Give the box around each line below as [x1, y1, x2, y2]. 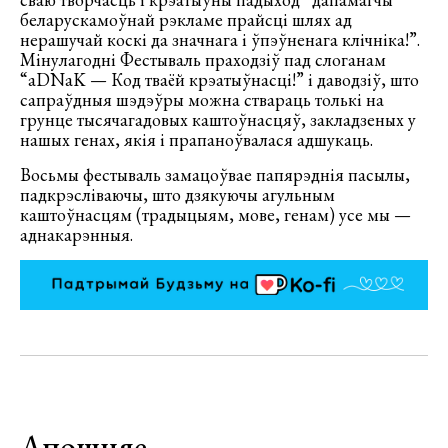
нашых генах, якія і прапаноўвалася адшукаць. [20, 128, 373, 152]
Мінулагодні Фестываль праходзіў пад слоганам [20, 48, 386, 72]
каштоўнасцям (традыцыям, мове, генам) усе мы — [20, 203, 411, 227]
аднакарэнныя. [20, 223, 133, 247]
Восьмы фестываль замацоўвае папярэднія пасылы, [20, 163, 410, 187]
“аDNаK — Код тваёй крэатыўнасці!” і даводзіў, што [20, 68, 419, 92]
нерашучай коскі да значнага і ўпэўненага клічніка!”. [20, 28, 420, 52]
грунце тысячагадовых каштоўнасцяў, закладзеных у [20, 108, 416, 132]
